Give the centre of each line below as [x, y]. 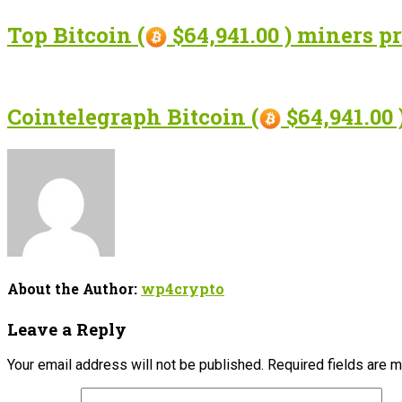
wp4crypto [183, 289]
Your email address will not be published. [135, 365]
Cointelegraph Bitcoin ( [133, 117]
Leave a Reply [67, 328]
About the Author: [74, 289]
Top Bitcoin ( [76, 35]
